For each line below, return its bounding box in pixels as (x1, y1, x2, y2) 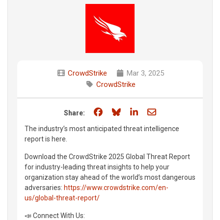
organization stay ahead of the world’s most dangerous (25, 173, 195, 181)
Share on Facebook (104, 106, 178, 117)
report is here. (25, 135, 67, 143)
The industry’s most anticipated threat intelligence (25, 124, 179, 133)
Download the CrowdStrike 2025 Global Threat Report (25, 152, 190, 161)
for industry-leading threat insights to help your (25, 163, 169, 171)
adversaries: (25, 183, 64, 192)
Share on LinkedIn (139, 106, 209, 117)
